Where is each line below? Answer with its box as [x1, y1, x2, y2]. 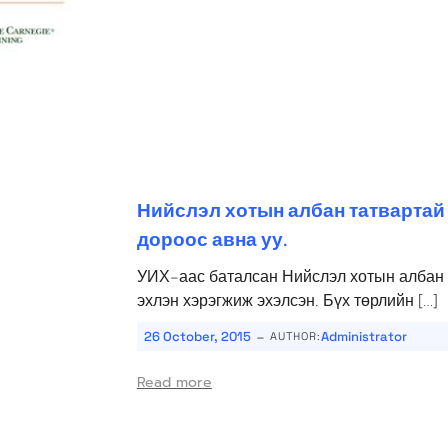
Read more [136, 371, 212, 393]
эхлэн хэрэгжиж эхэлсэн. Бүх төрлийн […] [136, 289, 438, 310]
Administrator [320, 327, 407, 345]
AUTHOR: [269, 328, 321, 343]
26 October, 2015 [143, 327, 251, 345]
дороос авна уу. [136, 226, 288, 251]
